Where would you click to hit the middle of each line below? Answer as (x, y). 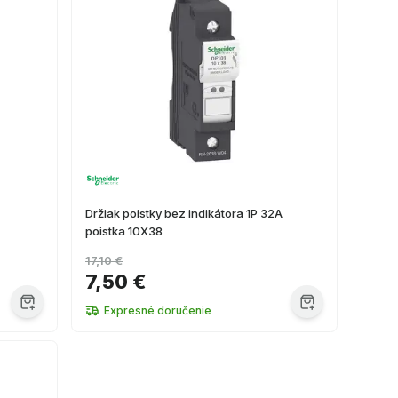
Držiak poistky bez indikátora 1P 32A (184, 213)
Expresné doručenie (158, 310)
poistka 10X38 (124, 231)
